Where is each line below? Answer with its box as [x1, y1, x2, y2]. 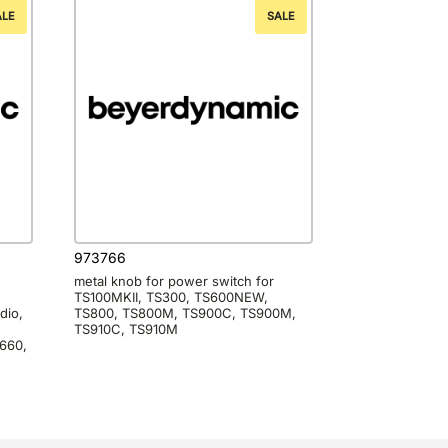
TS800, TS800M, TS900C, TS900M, [74, 304, 297, 321]
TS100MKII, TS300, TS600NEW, [74, 288, 269, 305]
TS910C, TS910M [74, 320, 179, 337]
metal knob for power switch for [74, 272, 275, 289]
